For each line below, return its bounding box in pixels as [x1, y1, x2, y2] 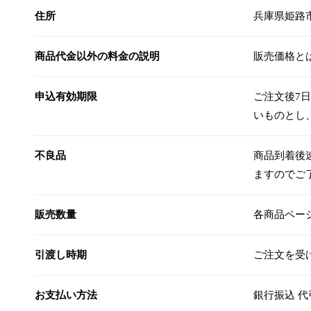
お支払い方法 [35, 289, 97, 301]
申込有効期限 [35, 90, 97, 102]
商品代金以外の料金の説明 [35, 50, 160, 62]
